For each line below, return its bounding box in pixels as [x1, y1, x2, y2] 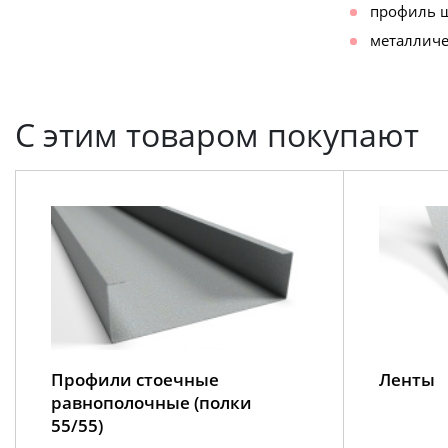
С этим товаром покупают [15, 113, 419, 156]
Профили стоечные [51, 367, 219, 391]
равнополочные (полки [51, 390, 252, 414]
